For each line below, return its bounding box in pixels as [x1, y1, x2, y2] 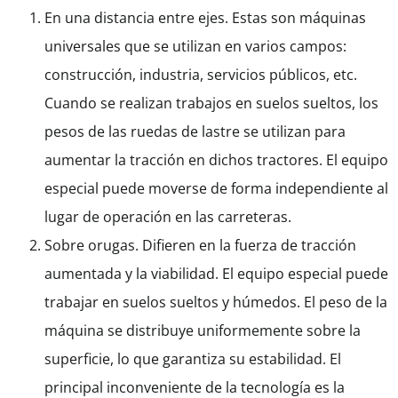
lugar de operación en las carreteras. [44, 207, 291, 227]
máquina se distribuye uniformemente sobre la [44, 321, 361, 341]
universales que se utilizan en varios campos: [44, 36, 346, 57]
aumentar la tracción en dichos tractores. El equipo [44, 150, 388, 171]
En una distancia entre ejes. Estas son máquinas [44, 8, 366, 28]
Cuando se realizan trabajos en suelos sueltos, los [44, 93, 378, 114]
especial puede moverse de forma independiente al [44, 179, 388, 199]
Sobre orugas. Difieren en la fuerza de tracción [44, 235, 356, 256]
